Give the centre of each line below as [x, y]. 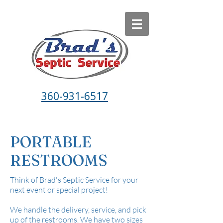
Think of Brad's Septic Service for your [74, 180]
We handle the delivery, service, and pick [78, 210]
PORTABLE [51, 142]
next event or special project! [59, 190]
